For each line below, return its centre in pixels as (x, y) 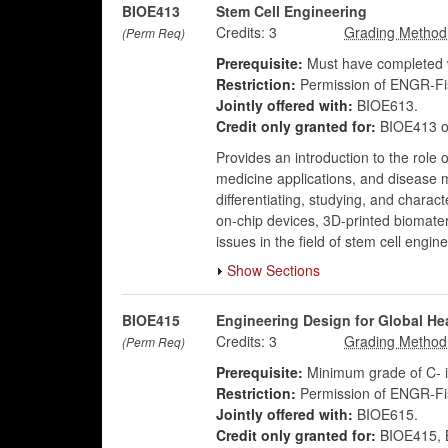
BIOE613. (385, 105)
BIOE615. (385, 414)
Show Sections (273, 270)
